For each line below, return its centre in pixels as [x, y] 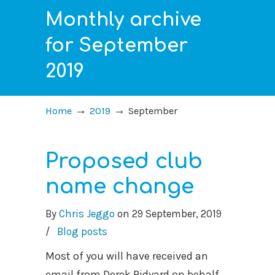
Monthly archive [123, 20]
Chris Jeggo [87, 214]
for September [117, 46]
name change [120, 187]
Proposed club [124, 161]
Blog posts [82, 231]
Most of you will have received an [127, 256]
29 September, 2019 [177, 214]
